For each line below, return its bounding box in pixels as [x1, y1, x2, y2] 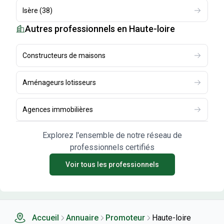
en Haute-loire [117, 23, 175, 34]
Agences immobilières [22, 105, 93, 113]
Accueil [32, 213, 59, 222]
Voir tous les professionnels [65, 160, 159, 168]
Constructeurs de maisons [22, 51, 105, 59]
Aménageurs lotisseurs [22, 78, 96, 86]
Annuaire [66, 213, 98, 222]
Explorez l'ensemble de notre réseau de [42, 130, 182, 140]
